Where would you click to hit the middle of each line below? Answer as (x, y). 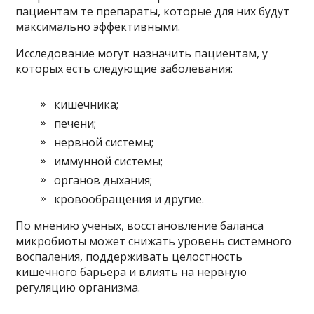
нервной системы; (104, 143)
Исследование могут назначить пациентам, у (142, 54)
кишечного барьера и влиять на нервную (131, 272)
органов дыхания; (103, 180)
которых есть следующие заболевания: (124, 69)
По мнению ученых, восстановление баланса (140, 226)
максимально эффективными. (98, 27)
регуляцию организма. (78, 288)
